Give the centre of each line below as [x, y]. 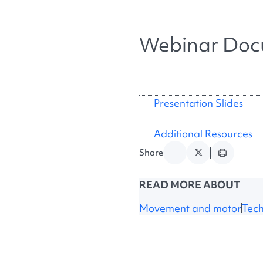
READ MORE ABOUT [190, 184]
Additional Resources [202, 133]
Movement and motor [190, 208]
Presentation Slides [197, 103]
